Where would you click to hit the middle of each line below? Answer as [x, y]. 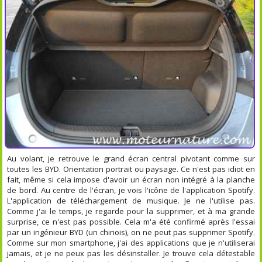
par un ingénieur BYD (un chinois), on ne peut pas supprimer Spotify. [131, 232]
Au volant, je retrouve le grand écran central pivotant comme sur [131, 158]
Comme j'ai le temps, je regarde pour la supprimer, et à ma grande [131, 211]
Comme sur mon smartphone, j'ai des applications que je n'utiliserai [131, 242]
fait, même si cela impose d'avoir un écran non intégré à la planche [131, 179]
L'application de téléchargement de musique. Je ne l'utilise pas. [131, 200]
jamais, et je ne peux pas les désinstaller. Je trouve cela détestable [131, 253]
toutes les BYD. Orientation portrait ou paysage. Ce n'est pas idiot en [131, 169]
